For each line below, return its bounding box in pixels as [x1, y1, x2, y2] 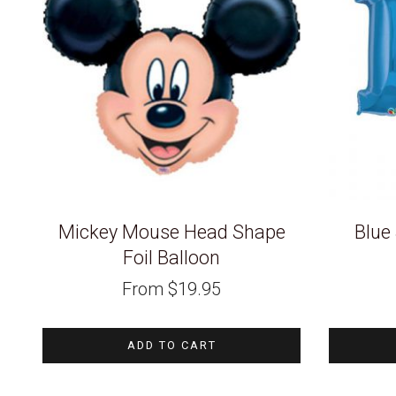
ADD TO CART [126, 338, 217, 352]
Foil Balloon [123, 247, 220, 270]
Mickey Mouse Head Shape [57, 221, 286, 244]
